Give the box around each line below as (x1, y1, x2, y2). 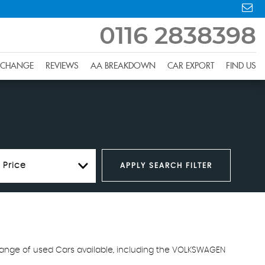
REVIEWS (46, 62, 79, 71)
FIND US (226, 62, 256, 71)
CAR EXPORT (167, 62, 214, 71)
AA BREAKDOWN (91, 62, 156, 71)
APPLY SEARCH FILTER (120, 161, 213, 169)
